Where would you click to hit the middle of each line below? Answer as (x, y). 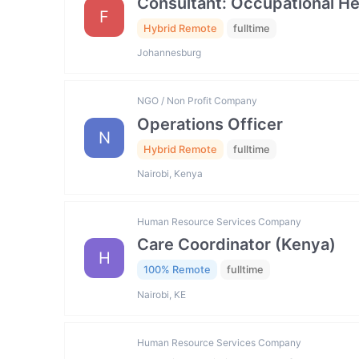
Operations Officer (210, 124)
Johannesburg (169, 53)
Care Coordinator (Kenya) (236, 245)
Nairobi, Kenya (170, 174)
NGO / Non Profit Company (197, 101)
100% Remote (177, 270)
